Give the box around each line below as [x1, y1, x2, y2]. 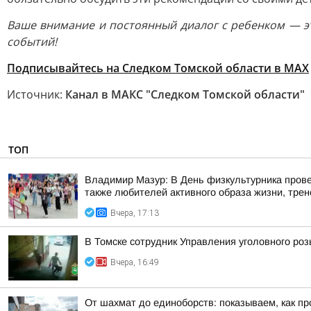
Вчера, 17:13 [110, 208, 159, 218]
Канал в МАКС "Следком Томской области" [65, 87, 305, 102]
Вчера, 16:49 [110, 258, 159, 267]
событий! [7, 34, 57, 49]
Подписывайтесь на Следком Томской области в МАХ [7, 60, 309, 76]
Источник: [7, 87, 65, 102]
